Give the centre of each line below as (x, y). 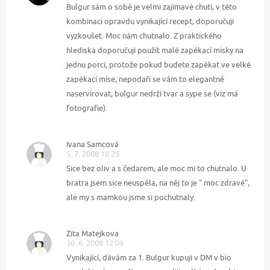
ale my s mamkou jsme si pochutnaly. (131, 197)
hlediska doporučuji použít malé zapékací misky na (155, 50)
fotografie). (87, 108)
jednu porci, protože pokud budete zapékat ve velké (159, 65)
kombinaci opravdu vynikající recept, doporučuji (150, 21)
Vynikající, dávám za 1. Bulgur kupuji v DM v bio (149, 258)
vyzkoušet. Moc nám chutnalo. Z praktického (144, 36)
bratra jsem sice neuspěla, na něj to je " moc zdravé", (158, 183)
